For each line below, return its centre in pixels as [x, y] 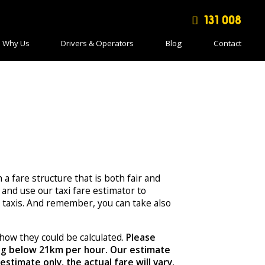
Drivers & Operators [98, 43]
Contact [227, 43]
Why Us [16, 43]
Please [140, 237]
